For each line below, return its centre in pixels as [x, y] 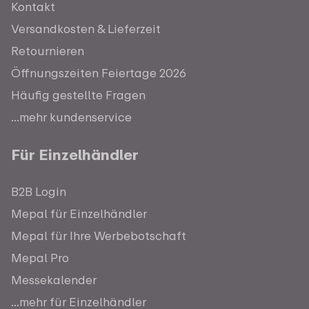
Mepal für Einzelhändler [79, 213]
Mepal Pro [40, 257]
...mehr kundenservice [71, 117]
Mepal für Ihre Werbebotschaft [99, 235]
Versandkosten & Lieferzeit [86, 28]
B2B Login [39, 191]
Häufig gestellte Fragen [78, 94]
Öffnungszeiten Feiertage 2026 [99, 72]
